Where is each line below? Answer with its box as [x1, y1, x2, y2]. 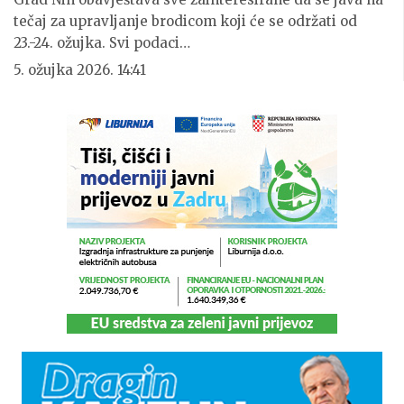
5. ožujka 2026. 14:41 [14, 61, 146, 79]
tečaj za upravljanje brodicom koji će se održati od [14, 13, 357, 31]
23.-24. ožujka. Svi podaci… [14, 34, 190, 52]
